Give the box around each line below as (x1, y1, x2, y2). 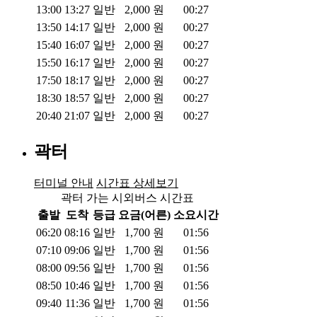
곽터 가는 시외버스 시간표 (61, 192, 194, 204)
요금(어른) (118, 209, 171, 221)
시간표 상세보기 (96, 177, 178, 190)
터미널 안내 (34, 177, 93, 190)
